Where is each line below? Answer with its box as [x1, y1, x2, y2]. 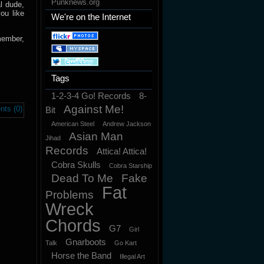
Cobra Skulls [51, 160, 101, 170]
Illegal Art [120, 253, 145, 260]
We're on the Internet [51, 12, 131, 22]
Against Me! [64, 103, 124, 115]
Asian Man [69, 130, 123, 143]
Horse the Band [51, 250, 111, 260]
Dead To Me [51, 172, 113, 184]
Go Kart [114, 239, 137, 246]
